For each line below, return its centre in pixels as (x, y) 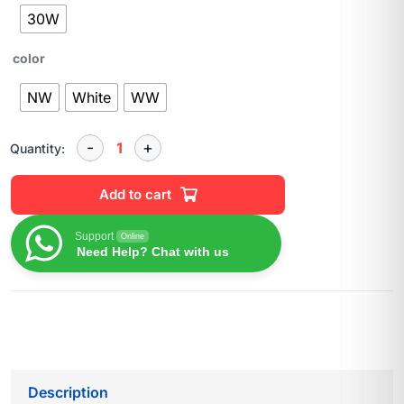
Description (68, 393)
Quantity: (37, 148)
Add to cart (135, 195)
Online (133, 237)
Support (94, 237)
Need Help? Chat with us (153, 252)
